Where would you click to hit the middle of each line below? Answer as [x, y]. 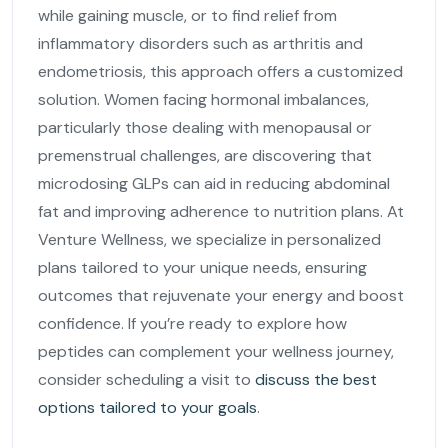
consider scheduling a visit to [146, 379]
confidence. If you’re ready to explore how [192, 323]
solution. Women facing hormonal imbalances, [203, 99]
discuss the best [316, 379]
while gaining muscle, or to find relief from [187, 15]
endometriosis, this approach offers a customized [220, 71]
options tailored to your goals [147, 407]
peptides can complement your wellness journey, [216, 351]
